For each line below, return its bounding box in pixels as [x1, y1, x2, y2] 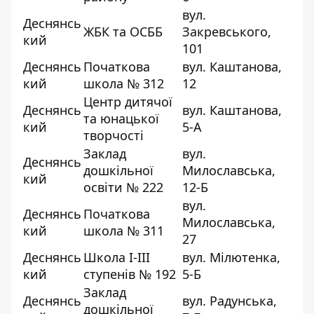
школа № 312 [83, 74, 164, 92]
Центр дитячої [83, 93, 172, 110]
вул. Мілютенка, [182, 248, 280, 266]
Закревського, [182, 22, 271, 40]
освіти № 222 [83, 178, 163, 196]
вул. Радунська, [182, 292, 277, 309]
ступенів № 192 [83, 265, 176, 282]
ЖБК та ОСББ [83, 22, 163, 40]
